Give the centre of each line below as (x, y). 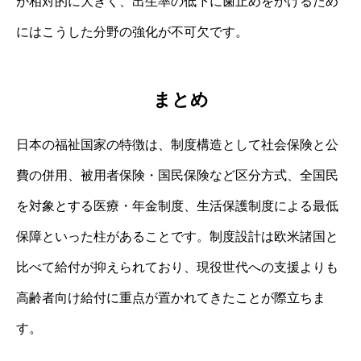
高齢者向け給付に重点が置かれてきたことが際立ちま (171, 298)
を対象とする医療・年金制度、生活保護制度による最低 (177, 206)
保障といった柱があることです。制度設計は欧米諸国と (177, 237)
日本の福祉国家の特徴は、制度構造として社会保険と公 (177, 145)
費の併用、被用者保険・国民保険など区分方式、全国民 (177, 176)
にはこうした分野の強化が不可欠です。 (132, 31)
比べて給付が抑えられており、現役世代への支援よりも (177, 268)
